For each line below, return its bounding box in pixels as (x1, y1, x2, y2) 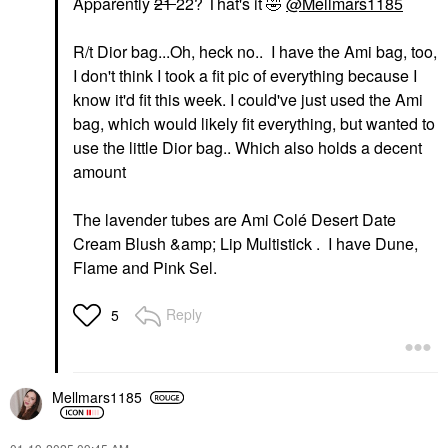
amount (73, 159, 126, 183)
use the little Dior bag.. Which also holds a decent (73, 135, 422, 159)
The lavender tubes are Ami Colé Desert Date (73, 207, 396, 231)
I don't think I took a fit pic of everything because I (73, 63, 417, 87)
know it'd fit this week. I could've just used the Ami (73, 87, 423, 111)
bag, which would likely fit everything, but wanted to (73, 111, 435, 135)
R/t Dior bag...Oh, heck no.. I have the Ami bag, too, (73, 39, 437, 63)
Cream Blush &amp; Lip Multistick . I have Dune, (73, 231, 418, 255)
